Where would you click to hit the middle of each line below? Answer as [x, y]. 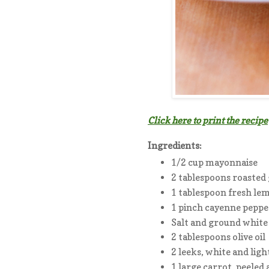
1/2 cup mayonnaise [214, 163]
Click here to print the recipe [208, 120]
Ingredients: [175, 145]
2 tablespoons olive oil [218, 237]
